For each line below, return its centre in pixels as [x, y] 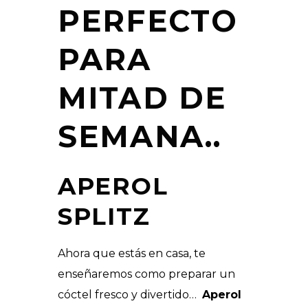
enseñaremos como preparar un [146, 274]
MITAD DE [142, 98]
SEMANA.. [140, 137]
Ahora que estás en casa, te [132, 253]
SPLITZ [104, 216]
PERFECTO [148, 21]
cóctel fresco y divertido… [130, 294]
